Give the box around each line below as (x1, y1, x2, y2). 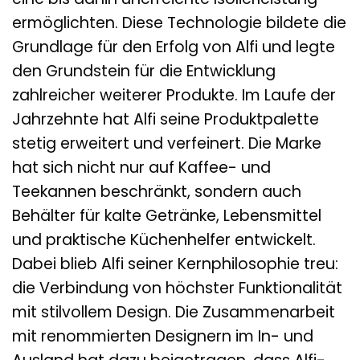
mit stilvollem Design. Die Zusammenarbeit (12, 301, 335, 324)
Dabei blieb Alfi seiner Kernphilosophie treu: (12, 253, 338, 276)
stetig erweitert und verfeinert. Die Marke (12, 133, 321, 155)
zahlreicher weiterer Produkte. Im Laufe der (12, 84, 336, 107)
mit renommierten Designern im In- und (12, 325, 313, 348)
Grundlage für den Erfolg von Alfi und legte (12, 36, 335, 59)
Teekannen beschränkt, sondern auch (12, 181, 301, 203)
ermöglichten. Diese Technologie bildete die (12, 12, 346, 35)
